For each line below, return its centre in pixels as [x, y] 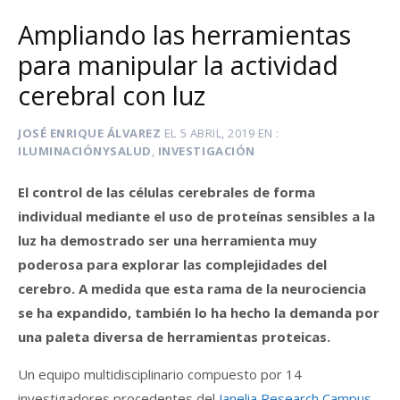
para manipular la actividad [178, 65]
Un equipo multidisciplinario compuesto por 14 [160, 374]
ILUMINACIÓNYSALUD [85, 151]
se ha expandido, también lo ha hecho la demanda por [199, 312]
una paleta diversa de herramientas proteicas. [174, 336]
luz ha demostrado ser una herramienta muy [167, 240]
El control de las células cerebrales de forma [167, 192]
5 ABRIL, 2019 [217, 133]
